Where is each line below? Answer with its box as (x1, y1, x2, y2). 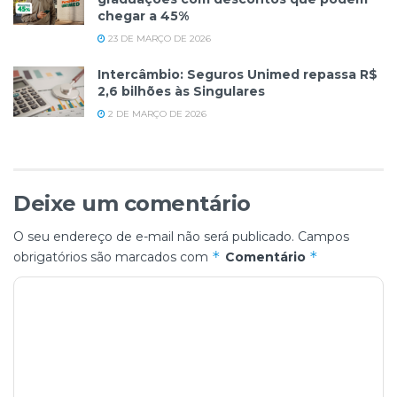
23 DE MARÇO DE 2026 (105, 32, 211, 44)
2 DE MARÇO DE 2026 (105, 107, 206, 120)
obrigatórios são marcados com (13, 248, 212, 265)
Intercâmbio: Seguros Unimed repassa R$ (97, 66, 378, 82)
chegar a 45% (97, 7, 189, 24)
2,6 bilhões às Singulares (97, 82, 265, 99)
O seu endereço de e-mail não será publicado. (13, 228, 294, 245)
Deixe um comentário (13, 190, 251, 216)
